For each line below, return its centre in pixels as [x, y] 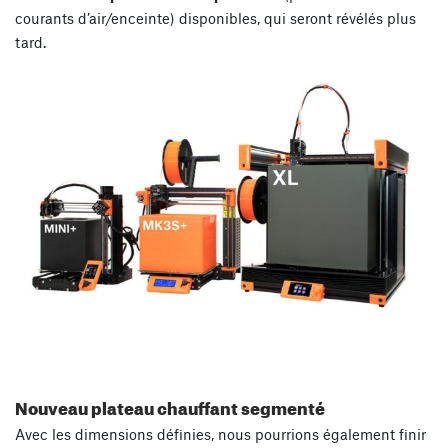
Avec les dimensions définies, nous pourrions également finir [220, 434]
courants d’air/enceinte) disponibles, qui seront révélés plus [215, 17]
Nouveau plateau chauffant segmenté [170, 406]
